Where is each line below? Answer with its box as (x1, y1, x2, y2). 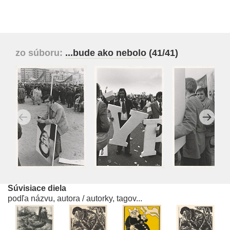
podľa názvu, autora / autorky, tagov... (8, 194, 142, 203)
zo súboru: (15, 48, 65, 59)
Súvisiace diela (8, 184, 66, 193)
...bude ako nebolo (65, 48, 146, 59)
